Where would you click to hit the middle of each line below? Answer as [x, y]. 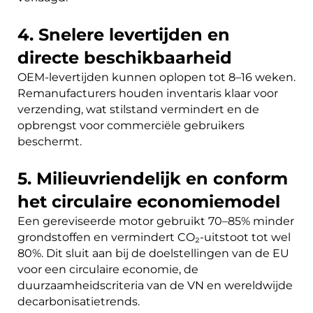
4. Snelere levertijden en [124, 34]
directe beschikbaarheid [125, 57]
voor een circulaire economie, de [108, 269]
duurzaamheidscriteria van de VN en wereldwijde [155, 285]
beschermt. [50, 141]
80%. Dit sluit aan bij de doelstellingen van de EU [153, 253]
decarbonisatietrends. [79, 301]
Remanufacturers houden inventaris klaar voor [148, 93]
